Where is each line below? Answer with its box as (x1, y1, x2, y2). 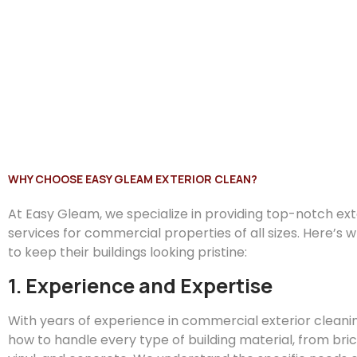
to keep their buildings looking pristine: (8, 242, 247, 261)
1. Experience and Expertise (8, 272, 273, 300)
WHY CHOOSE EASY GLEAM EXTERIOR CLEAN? (8, 171, 257, 186)
